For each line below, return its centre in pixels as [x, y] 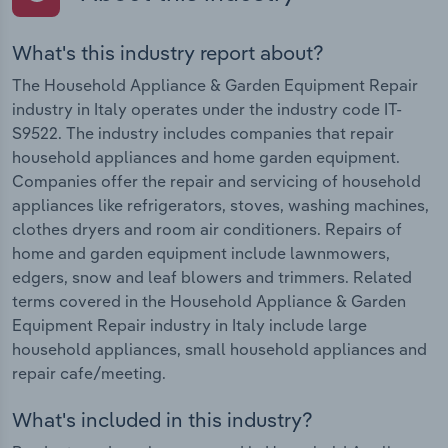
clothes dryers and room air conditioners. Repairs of [207, 228]
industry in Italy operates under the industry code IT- [207, 108]
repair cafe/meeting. [89, 372]
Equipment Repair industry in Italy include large [189, 324]
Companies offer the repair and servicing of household [216, 180]
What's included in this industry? [162, 420]
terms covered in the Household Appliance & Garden [209, 300]
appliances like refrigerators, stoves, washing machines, [220, 204]
